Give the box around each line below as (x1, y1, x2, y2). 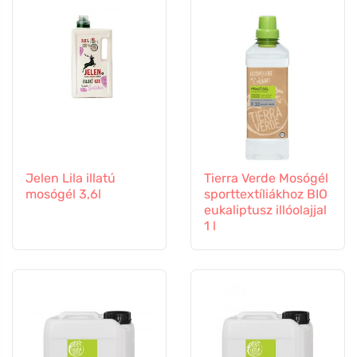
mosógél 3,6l (25, 186, 101, 202)
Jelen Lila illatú (25, 170, 116, 186)
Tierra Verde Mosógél (204, 170, 328, 186)
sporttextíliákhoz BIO (204, 186, 328, 202)
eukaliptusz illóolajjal (204, 202, 327, 218)
